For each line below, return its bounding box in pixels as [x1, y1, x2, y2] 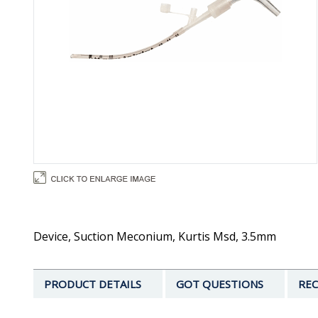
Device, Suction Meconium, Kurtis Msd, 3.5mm [33, 229, 276, 245]
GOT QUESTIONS [176, 277, 263, 292]
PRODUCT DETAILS [44, 277, 141, 292]
